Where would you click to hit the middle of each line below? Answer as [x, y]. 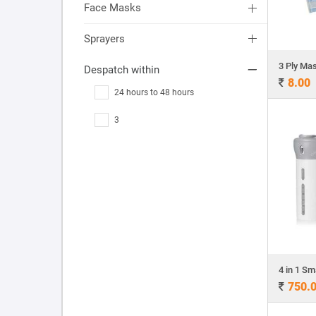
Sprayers [104, 38]
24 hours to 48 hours [154, 93]
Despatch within [122, 69]
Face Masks [113, 8]
